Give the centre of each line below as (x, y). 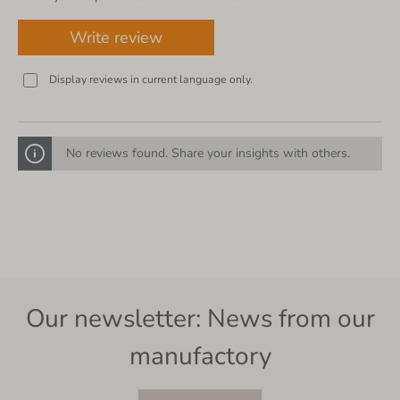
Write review (116, 37)
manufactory (200, 356)
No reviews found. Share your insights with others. (208, 153)
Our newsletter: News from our (200, 319)
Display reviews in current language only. (151, 79)
